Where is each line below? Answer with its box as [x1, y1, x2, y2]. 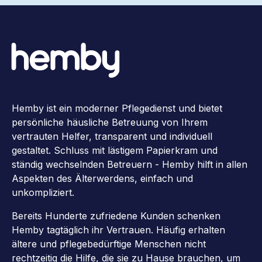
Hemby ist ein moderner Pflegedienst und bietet [12, 102, 222, 115]
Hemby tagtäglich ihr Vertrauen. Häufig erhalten [12, 224, 225, 236]
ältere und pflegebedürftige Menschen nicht [12, 238, 206, 250]
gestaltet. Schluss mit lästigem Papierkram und [12, 144, 218, 157]
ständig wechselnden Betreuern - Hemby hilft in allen [12, 158, 247, 171]
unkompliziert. [12, 187, 74, 199]
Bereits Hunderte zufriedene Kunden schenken [12, 210, 220, 222]
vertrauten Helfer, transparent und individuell [12, 130, 212, 143]
